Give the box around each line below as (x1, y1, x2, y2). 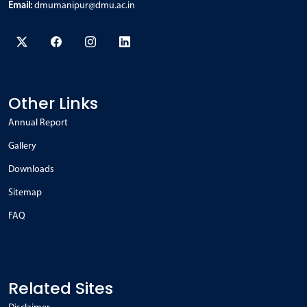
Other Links (8, 91, 98, 114)
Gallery (8, 140, 36, 151)
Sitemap (8, 187, 42, 198)
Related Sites (8, 276, 113, 299)
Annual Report (8, 117, 68, 128)
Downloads (8, 164, 54, 175)
